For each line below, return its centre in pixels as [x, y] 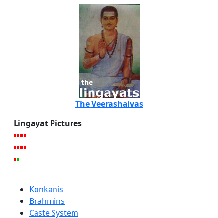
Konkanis [46, 190]
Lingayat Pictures [48, 123]
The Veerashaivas [109, 104]
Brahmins [47, 201]
